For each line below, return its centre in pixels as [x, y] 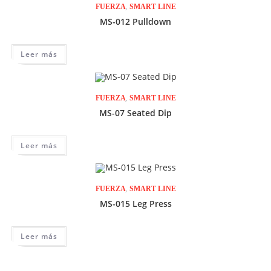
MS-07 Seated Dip [135, 113]
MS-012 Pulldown [135, 21]
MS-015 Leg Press [135, 204]
